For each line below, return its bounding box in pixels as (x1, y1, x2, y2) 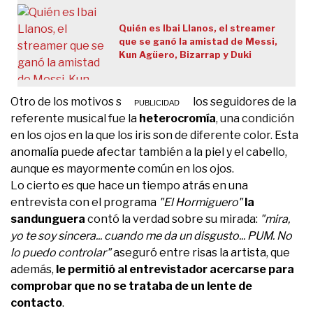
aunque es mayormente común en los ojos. (10, 162, 234, 176)
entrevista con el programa (10, 196, 156, 210)
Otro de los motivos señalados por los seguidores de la (10, 95, 296, 109)
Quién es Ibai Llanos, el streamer (118, 22, 275, 34)
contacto (10, 296, 62, 310)
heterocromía (137, 112, 216, 126)
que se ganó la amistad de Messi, (118, 36, 277, 48)
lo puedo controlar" (10, 246, 111, 260)
